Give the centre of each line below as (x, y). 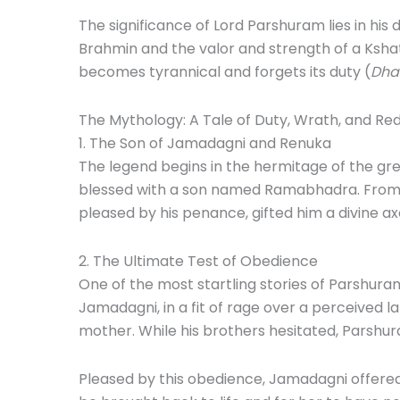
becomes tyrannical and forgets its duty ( (225, 71)
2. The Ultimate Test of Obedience (198, 261)
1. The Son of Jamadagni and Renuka (205, 143)
